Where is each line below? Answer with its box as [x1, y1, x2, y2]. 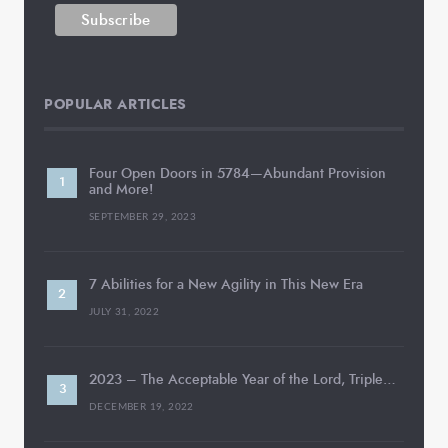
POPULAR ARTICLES [44, 94, 187, 115]
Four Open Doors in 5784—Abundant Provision [89, 164, 386, 184]
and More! [89, 180, 153, 200]
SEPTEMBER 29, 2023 [89, 212, 197, 223]
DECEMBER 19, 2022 [89, 402, 194, 413]
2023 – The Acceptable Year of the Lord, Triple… [89, 370, 396, 390]
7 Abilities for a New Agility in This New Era [89, 275, 363, 295]
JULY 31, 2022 [89, 307, 160, 318]
